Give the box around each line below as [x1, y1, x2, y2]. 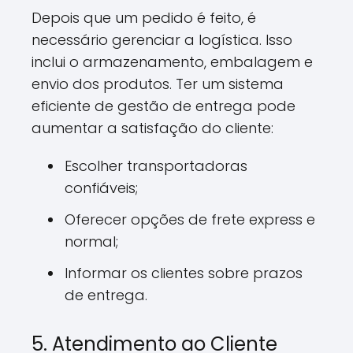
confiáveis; [65, 178, 138, 198]
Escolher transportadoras [65, 156, 247, 176]
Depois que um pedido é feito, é [32, 8, 256, 28]
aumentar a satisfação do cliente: [32, 118, 273, 138]
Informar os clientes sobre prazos [65, 263, 303, 283]
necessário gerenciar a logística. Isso [32, 30, 292, 50]
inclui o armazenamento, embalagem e [32, 52, 313, 72]
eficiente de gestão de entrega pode [32, 96, 295, 116]
